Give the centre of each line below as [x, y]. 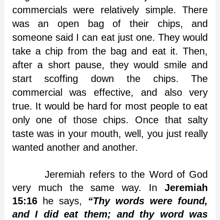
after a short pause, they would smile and [110, 65]
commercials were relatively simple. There [110, 10]
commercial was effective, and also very [110, 93]
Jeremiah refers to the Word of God [110, 175]
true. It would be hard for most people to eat [110, 106]
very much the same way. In [88, 188]
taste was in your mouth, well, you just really [110, 134]
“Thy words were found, [148, 201]
